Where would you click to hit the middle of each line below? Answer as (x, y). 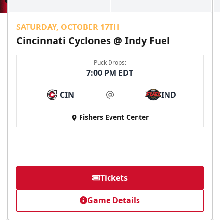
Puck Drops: (110, 63)
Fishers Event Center (114, 117)
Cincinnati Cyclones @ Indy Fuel (93, 41)
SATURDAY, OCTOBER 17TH (68, 27)
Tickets (114, 178)
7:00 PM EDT (110, 73)
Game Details (114, 201)
